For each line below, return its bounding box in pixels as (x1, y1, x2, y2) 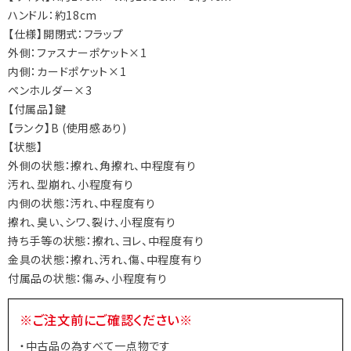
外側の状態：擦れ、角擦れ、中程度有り (8, 157, 197, 174)
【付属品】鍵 (8, 101, 67, 118)
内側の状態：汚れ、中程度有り (8, 195, 156, 212)
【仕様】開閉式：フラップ (8, 26, 124, 42)
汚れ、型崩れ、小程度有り (8, 176, 134, 193)
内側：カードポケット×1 (8, 63, 127, 80)
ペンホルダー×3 (8, 82, 92, 99)
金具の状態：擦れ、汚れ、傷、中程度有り (8, 251, 203, 268)
